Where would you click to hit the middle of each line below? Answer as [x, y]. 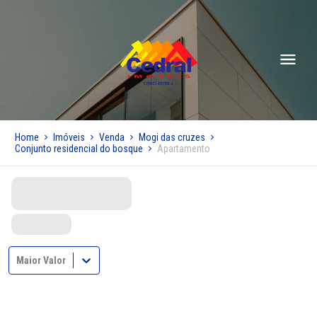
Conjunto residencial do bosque [79, 149]
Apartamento [184, 149]
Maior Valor [41, 260]
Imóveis [69, 137]
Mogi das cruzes [172, 137]
